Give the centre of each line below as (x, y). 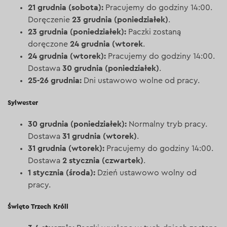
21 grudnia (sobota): (67, 8)
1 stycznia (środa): (63, 172)
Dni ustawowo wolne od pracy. (142, 81)
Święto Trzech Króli (38, 206)
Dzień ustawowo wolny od (147, 173)
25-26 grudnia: (56, 81)
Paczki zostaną (155, 32)
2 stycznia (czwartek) (102, 160)
